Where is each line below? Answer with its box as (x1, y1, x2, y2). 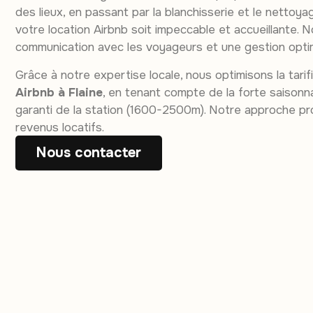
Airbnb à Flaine (15, 85, 103, 100)
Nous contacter (36, 144, 141, 162)
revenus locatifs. (15, 119, 104, 135)
